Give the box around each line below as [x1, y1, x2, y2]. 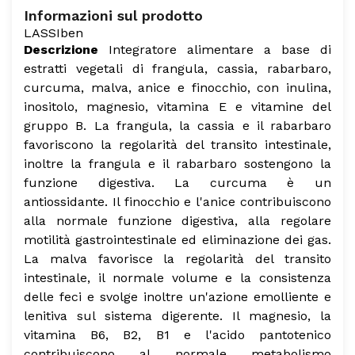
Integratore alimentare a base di [98, 42, 331, 57]
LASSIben [24, 25, 83, 40]
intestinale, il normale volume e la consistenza [24, 270, 331, 285]
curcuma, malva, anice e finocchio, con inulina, [24, 80, 331, 95]
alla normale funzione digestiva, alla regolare [24, 213, 331, 228]
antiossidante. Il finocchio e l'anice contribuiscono [24, 194, 331, 209]
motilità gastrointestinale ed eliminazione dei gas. [24, 232, 331, 247]
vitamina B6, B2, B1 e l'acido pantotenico [24, 327, 331, 342]
